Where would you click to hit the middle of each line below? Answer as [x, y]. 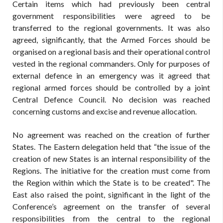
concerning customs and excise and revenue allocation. [105, 111]
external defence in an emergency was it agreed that [111, 75]
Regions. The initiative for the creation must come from [111, 170]
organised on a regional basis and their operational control [111, 52]
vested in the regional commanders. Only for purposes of [111, 63]
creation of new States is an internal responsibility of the [111, 159]
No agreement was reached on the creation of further [111, 135]
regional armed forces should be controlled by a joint [111, 87]
